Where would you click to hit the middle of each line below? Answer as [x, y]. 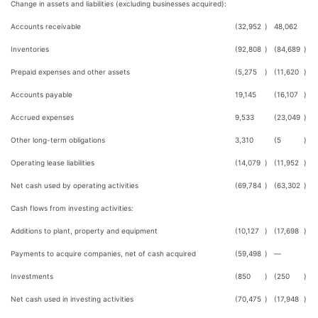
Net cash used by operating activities [75, 185]
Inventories [30, 49]
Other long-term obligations [58, 140]
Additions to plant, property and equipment [84, 231]
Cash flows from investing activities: [72, 208]
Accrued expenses [42, 117]
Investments [32, 276]
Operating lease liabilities [53, 163]
